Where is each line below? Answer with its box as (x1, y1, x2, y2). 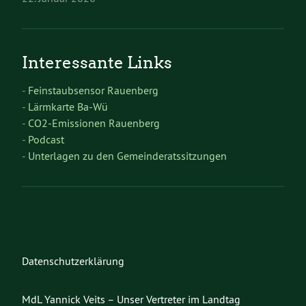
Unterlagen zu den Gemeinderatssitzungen (28, 149, 227, 163)
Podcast (28, 133, 64, 147)
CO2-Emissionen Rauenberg (28, 116, 160, 130)
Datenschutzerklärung (22, 254, 124, 268)
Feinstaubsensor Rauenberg (28, 83, 158, 98)
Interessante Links (22, 53, 172, 73)
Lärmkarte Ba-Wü (28, 100, 108, 114)
